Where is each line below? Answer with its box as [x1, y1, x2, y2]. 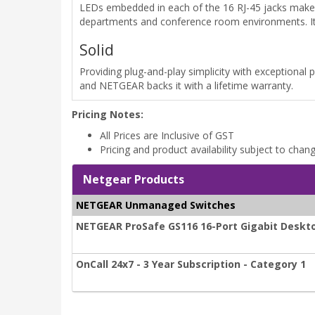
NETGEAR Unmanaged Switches [76, 198, 236, 212]
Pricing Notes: [72, 108, 143, 122]
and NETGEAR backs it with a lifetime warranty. [79, 79, 293, 93]
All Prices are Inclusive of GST [100, 129, 234, 143]
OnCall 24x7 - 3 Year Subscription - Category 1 [76, 257, 306, 271]
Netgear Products [83, 172, 184, 188]
